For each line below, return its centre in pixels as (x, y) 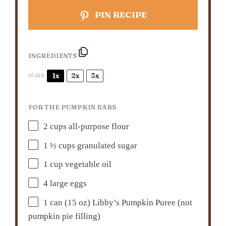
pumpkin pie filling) (65, 216)
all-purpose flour (98, 127)
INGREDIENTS (53, 56)
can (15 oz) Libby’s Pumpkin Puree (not (120, 203)
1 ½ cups (60, 146)
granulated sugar (106, 146)
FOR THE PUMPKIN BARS (73, 107)
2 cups (55, 127)
